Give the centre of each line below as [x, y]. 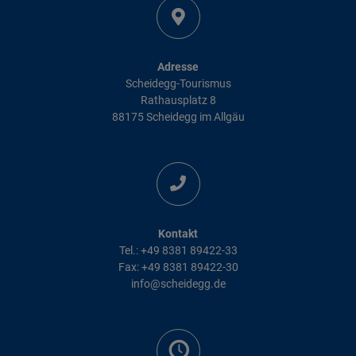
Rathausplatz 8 [178, 100]
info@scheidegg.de [178, 283]
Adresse [178, 66]
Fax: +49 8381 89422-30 [178, 267]
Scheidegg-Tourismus [178, 83]
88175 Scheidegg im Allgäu [178, 116]
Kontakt [178, 233]
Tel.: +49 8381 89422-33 [178, 250]
